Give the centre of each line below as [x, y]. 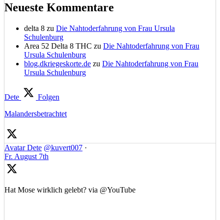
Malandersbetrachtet [36, 114]
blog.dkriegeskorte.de [57, 64]
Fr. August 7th [27, 157]
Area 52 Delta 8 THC [58, 46]
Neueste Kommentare [59, 8]
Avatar [15, 148]
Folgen [48, 97]
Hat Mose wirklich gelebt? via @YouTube [70, 190]
